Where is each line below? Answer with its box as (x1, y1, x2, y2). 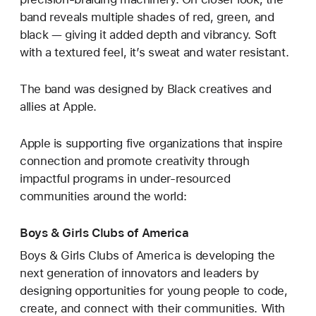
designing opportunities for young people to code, (20, 284, 288, 298)
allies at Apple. (20, 99, 97, 114)
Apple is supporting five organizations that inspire (20, 136, 283, 151)
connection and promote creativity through (20, 154, 250, 169)
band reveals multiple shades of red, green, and (20, 9, 274, 24)
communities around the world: (20, 189, 187, 204)
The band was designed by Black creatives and (20, 81, 272, 96)
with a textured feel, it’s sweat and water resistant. (20, 44, 289, 59)
